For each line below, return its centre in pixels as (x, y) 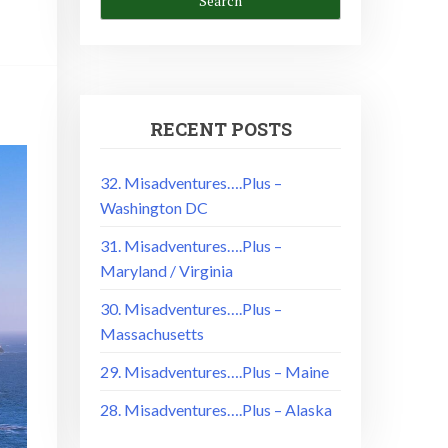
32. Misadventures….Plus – (191, 182)
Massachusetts (152, 333)
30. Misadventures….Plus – (191, 308)
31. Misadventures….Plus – (191, 245)
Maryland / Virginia (167, 270)
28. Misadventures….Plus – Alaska (216, 409)
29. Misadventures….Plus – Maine (215, 371)
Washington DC (154, 207)
